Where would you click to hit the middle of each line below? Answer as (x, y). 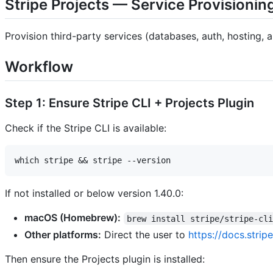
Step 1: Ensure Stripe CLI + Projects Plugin (129, 103)
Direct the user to (145, 235)
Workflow (39, 67)
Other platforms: (63, 235)
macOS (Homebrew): (73, 218)
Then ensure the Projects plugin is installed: (105, 259)
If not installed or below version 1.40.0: (94, 193)
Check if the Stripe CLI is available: (86, 128)
